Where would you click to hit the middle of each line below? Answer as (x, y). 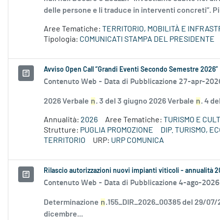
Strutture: (62, 130)
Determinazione (72, 203)
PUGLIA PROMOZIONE (117, 130)
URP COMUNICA (137, 141)
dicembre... (63, 214)
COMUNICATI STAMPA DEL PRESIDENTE (147, 40)
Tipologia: (62, 40)
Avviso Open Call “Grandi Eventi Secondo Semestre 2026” (131, 70)
